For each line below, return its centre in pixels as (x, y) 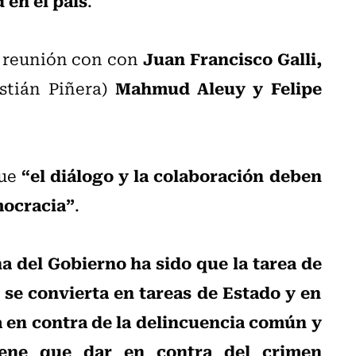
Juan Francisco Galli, (232, 58)
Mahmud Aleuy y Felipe (218, 87)
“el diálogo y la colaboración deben (171, 174)
